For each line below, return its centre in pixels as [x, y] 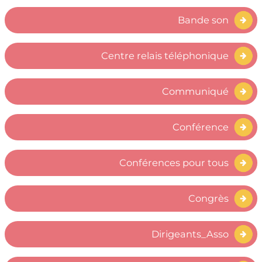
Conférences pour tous [174, 163]
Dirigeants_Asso [190, 234]
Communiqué [196, 92]
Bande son [204, 20]
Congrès [209, 199]
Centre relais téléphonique [165, 56]
